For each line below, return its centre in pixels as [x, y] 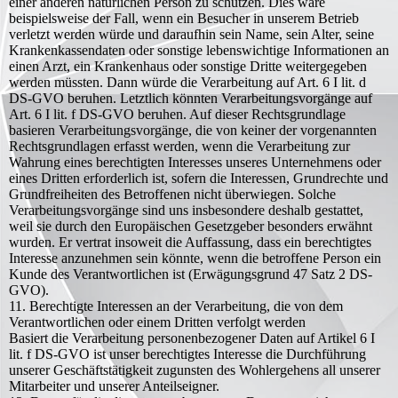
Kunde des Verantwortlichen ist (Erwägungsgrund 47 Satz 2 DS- [191, 274]
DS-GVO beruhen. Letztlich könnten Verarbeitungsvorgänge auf [191, 98]
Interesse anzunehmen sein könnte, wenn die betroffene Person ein [195, 258]
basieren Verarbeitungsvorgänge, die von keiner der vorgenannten [193, 130]
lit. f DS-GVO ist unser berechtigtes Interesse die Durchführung [187, 354]
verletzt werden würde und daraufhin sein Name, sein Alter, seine [191, 34]
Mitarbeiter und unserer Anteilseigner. [114, 386]
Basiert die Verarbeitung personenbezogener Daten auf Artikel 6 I [192, 338]
